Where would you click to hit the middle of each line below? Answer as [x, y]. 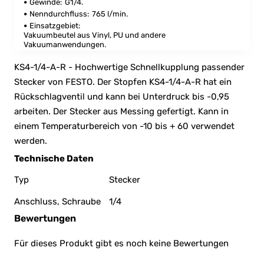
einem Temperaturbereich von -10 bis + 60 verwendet [124, 126]
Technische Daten [54, 158]
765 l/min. [110, 14]
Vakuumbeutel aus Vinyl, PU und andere [95, 35]
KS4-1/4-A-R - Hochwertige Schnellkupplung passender [129, 67]
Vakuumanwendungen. [65, 44]
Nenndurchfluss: [59, 14]
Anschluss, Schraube [57, 201]
